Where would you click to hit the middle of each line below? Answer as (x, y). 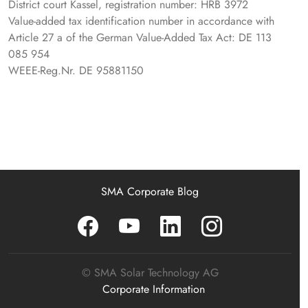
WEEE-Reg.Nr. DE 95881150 (76, 70)
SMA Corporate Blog (150, 191)
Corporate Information (153, 289)
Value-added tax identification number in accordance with (141, 21)
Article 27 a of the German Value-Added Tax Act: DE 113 (140, 37)
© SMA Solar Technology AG (150, 273)
